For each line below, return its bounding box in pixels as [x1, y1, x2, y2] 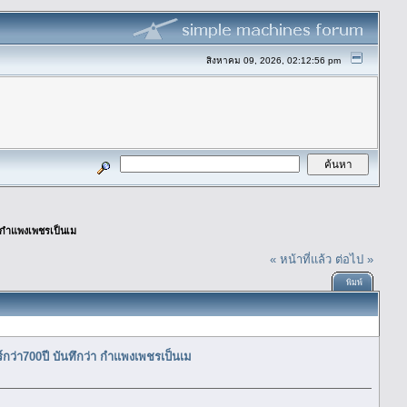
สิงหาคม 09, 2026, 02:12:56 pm [206, 55, 342, 65]
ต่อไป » [335, 252, 374, 266]
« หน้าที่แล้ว [270, 252, 333, 266]
